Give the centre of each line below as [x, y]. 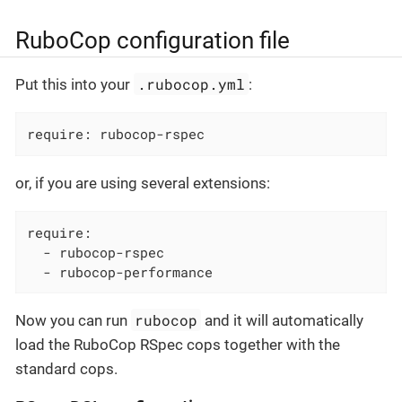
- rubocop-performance [120, 271]
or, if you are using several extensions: [143, 183]
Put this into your [74, 85]
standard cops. [66, 369]
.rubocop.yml [192, 84]
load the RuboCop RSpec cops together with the [178, 345]
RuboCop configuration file [153, 40]
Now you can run [73, 321]
